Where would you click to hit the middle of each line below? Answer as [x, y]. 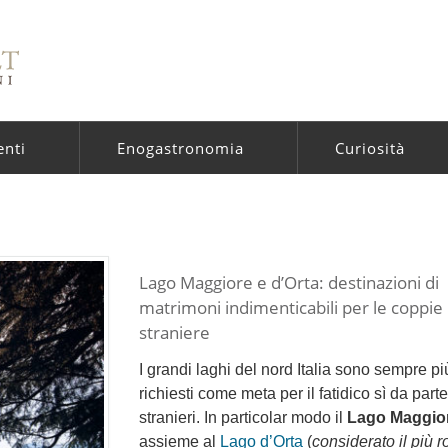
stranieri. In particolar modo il [243, 418]
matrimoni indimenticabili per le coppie [291, 307]
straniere [174, 332]
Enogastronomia [180, 148]
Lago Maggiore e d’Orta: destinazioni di [289, 282]
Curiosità [370, 148]
